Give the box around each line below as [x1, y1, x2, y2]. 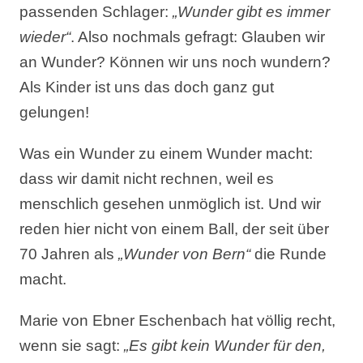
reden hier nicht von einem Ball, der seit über [19, 220, 330, 237]
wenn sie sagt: [19, 337, 125, 354]
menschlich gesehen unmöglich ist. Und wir [19, 195, 322, 212]
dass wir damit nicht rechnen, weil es [19, 170, 275, 187]
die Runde [250, 246, 327, 263]
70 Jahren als [19, 246, 119, 263]
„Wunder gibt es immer [173, 3, 331, 20]
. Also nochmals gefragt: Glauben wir [70, 28, 326, 45]
